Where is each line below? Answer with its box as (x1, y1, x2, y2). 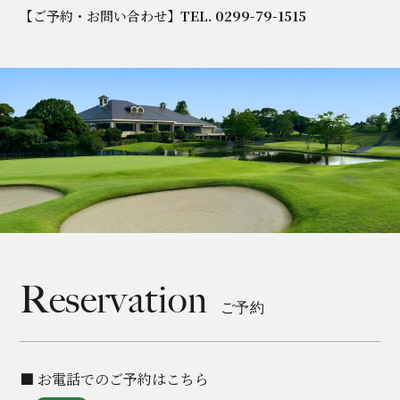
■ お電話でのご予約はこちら (20, 368, 210, 389)
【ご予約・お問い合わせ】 (20, 5, 181, 25)
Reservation (20, 277, 208, 322)
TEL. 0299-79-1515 (180, 5, 307, 25)
